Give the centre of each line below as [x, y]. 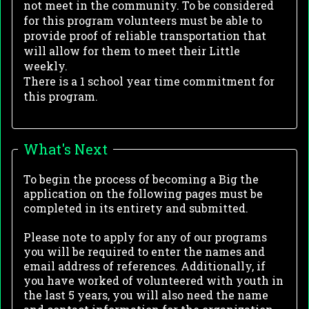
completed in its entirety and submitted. [137, 208]
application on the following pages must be [143, 194]
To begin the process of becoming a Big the [141, 179]
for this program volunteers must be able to [143, 21]
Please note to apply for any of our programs [145, 237]
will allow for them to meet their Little [132, 51]
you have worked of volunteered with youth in [153, 281]
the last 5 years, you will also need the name [146, 295]
